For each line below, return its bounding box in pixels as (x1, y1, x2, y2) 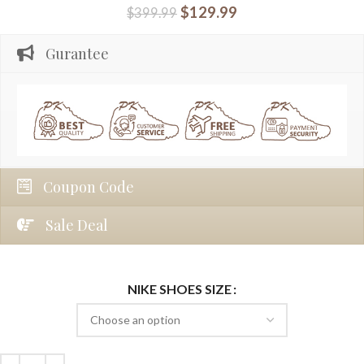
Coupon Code (43, 176, 134, 197)
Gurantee (45, 44, 109, 63)
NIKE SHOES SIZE (128, 280, 232, 297)
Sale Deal (45, 214, 108, 235)
